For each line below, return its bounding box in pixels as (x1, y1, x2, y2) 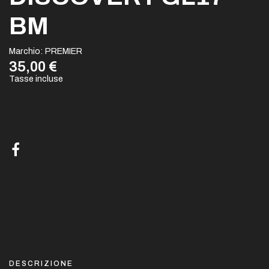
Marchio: (9, 46, 43, 56)
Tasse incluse (9, 74, 63, 84)
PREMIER (45, 46, 82, 56)
